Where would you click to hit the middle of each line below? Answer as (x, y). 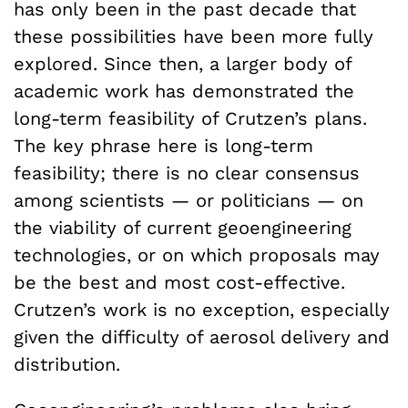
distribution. (67, 364)
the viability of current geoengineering (183, 227)
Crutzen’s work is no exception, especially (202, 309)
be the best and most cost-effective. (179, 282)
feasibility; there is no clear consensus (187, 173)
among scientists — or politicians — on (189, 200)
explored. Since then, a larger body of (183, 63)
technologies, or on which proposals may (197, 255)
